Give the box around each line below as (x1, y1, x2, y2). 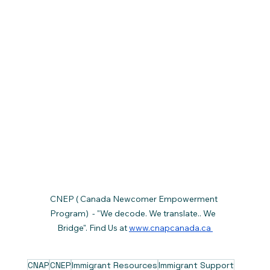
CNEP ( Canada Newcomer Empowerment (50, 193, 220, 204)
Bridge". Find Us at (57, 222, 129, 233)
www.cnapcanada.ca (128, 222, 213, 233)
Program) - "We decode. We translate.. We (50, 207, 220, 219)
